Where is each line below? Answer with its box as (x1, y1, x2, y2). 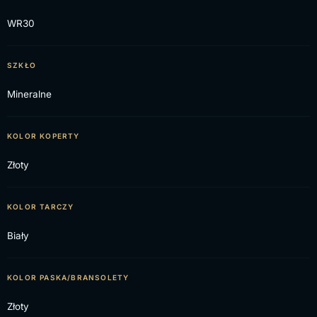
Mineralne (7, 88, 52, 100)
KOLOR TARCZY (7, 202, 74, 211)
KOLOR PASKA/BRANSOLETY (7, 273, 129, 282)
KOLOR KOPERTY (7, 132, 80, 140)
